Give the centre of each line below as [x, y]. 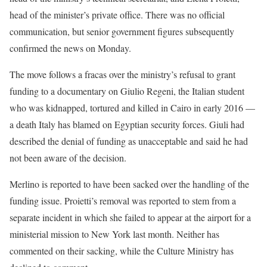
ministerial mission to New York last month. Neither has [114, 234]
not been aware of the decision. [68, 157]
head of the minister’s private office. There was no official [117, 14]
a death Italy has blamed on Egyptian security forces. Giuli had [127, 124]
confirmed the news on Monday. [70, 48]
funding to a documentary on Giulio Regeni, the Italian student [127, 91]
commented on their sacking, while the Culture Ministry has [122, 250]
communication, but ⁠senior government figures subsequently [122, 31]
